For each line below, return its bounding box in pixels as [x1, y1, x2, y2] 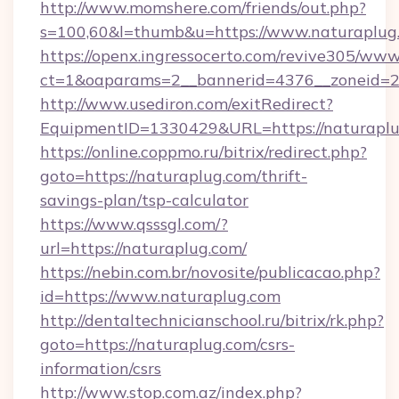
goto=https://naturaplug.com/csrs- [40, 334, 295, 354]
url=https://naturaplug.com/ [40, 238, 247, 258]
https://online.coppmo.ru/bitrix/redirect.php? [40, 142, 367, 162]
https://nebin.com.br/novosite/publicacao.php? [40, 262, 380, 282]
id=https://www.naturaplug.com [40, 286, 281, 306]
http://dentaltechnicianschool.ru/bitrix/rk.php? [40, 310, 384, 330]
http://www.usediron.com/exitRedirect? [40, 94, 333, 114]
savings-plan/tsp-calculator [40, 190, 248, 210]
